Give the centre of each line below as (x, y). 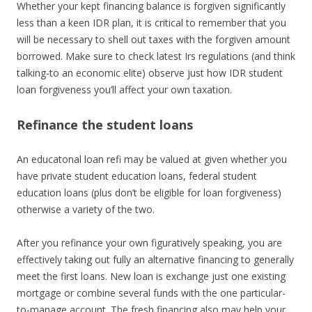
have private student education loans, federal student (137, 176)
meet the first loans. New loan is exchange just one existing (151, 276)
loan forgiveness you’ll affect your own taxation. (124, 89)
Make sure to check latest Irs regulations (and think (179, 56)
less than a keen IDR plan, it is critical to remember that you (151, 23)
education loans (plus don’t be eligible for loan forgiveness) (149, 193)
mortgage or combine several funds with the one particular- (151, 293)
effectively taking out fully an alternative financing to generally (155, 259)
